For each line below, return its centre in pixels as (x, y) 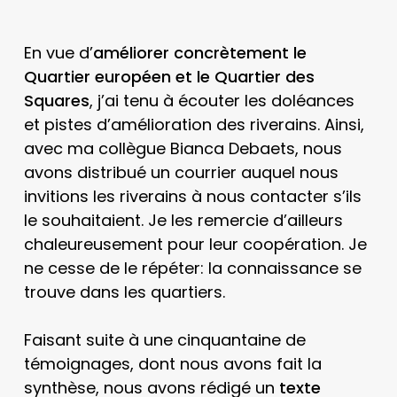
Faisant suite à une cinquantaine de (164, 340)
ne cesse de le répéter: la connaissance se (192, 268)
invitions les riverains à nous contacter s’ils (192, 196)
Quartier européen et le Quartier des (169, 77)
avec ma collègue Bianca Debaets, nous (183, 148)
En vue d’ (58, 53)
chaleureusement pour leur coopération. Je (195, 244)
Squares (56, 101)
